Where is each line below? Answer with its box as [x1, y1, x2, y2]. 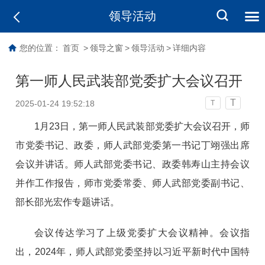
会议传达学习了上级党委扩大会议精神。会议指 [34, 227, 250, 238]
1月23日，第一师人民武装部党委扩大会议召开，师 [34, 121, 250, 131]
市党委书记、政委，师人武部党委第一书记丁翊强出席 [15, 140, 250, 150]
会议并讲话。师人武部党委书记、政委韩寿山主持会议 [15, 159, 250, 169]
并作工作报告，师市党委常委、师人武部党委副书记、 [15, 177, 250, 188]
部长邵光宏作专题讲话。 [15, 196, 120, 207]
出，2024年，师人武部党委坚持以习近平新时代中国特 [15, 246, 250, 257]
